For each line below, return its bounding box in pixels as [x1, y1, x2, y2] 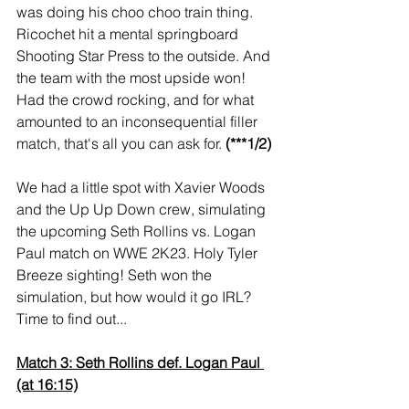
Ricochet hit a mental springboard [16, 25, 242, 44]
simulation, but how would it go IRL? [16, 288, 255, 307]
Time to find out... [16, 309, 127, 329]
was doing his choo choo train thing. [16, 3, 257, 22]
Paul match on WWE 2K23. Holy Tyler [16, 244, 261, 263]
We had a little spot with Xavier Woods [16, 178, 268, 197]
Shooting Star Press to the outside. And [16, 47, 274, 66]
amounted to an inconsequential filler [16, 112, 261, 131]
